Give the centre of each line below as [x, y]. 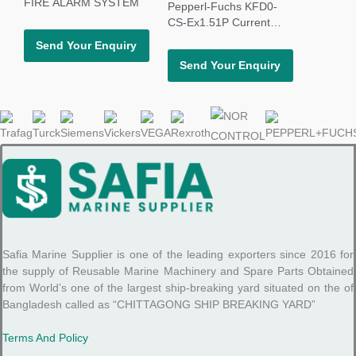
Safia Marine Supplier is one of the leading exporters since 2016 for [178, 255]
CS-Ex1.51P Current [219, 23]
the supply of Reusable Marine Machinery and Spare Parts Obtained [178, 272]
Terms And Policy [45, 339]
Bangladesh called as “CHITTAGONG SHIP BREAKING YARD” [159, 305]
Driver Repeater [208, 39]
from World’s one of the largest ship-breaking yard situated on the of [178, 288]
